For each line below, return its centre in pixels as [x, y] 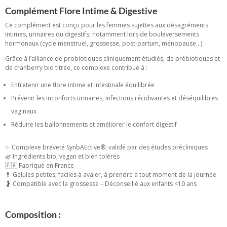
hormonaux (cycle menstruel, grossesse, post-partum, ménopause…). [104, 44]
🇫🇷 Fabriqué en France [40, 166]
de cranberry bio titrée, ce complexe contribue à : [76, 68]
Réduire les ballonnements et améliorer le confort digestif [94, 125]
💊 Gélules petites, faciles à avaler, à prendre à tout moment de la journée [111, 175]
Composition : [34, 215]
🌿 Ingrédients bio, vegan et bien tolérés [62, 157]
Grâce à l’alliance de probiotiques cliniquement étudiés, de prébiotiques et [112, 59]
